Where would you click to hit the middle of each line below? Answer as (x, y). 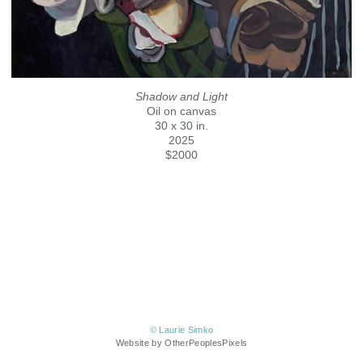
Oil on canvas (181, 111)
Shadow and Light (181, 96)
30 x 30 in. (181, 125)
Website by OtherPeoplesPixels (181, 343)
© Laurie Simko (181, 330)
